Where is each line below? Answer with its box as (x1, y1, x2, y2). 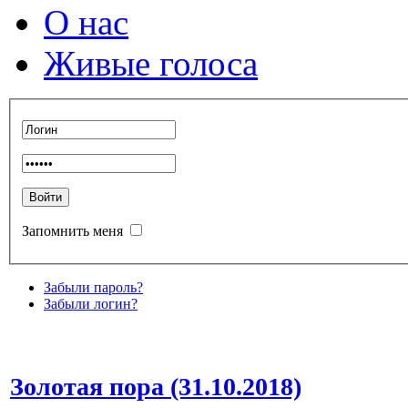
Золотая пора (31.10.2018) (10, 372, 301, 401)
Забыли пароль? (44, 279, 143, 295)
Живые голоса (44, 44, 258, 83)
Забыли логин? (44, 295, 138, 311)
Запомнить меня (22, 222, 123, 239)
